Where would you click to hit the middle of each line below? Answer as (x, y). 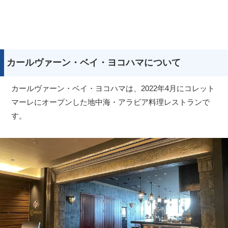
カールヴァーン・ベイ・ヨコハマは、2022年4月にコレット (113, 89)
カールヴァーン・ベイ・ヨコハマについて (94, 63)
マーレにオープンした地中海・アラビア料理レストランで (111, 102)
